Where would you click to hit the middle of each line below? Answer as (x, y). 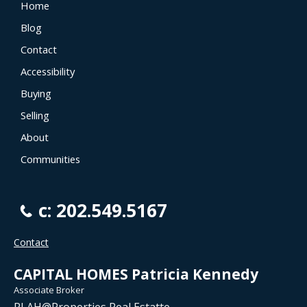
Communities (50, 159)
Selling (35, 115)
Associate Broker (49, 290)
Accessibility (48, 72)
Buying (36, 94)
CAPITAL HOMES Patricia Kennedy (136, 274)
